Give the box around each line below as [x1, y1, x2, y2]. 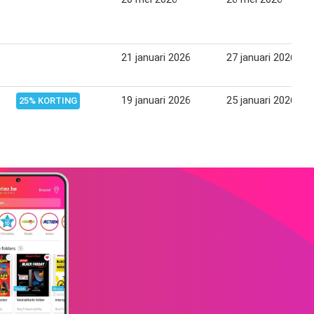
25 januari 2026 [226, 93, 296, 107]
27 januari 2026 [226, 50, 296, 64]
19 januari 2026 [121, 93, 191, 107]
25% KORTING [19, 95, 77, 106]
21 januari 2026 [121, 50, 191, 64]
